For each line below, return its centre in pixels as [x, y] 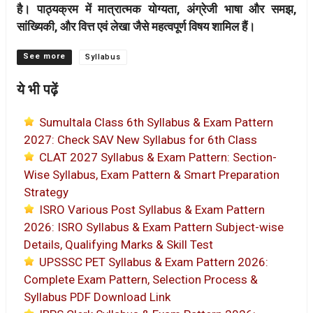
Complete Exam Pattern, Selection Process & [141, 280]
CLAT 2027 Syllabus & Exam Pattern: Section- [158, 158]
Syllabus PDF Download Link [97, 297]
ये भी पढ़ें [37, 90]
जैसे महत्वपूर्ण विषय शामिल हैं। [192, 27]
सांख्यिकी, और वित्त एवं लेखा [73, 27]
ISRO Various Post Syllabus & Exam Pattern [152, 210]
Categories [42, 56]
